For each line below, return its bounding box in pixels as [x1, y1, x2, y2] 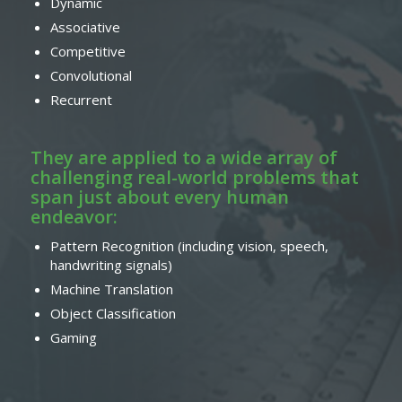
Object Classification [49, 304, 176, 322]
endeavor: [30, 205, 118, 229]
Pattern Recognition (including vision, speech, [49, 237, 328, 255]
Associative [49, 18, 120, 36]
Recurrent [49, 91, 112, 109]
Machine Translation [49, 280, 173, 298]
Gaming [49, 328, 97, 346]
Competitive [49, 42, 126, 60]
